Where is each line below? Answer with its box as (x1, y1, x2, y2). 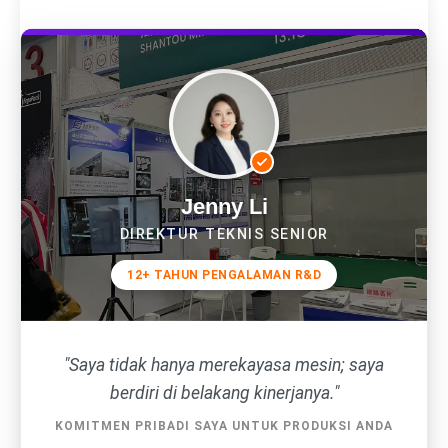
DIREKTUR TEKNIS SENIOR (119, 226, 329, 244)
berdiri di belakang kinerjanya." (109, 383, 339, 404)
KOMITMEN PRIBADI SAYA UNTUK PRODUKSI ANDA (55, 419, 393, 434)
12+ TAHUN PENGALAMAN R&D (127, 268, 321, 283)
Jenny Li (180, 194, 268, 220)
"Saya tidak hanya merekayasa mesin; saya (64, 355, 384, 376)
